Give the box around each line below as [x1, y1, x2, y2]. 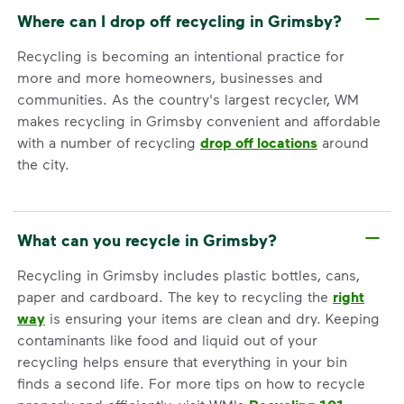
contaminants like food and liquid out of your [17, 330, 317, 348]
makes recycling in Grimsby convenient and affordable [17, 111, 381, 129]
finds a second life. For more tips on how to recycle [17, 373, 365, 391]
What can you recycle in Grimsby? [17, 229, 277, 250]
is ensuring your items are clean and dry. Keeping [45, 308, 380, 326]
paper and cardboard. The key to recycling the [17, 287, 333, 305]
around [317, 133, 369, 151]
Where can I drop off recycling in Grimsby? [17, 10, 342, 31]
